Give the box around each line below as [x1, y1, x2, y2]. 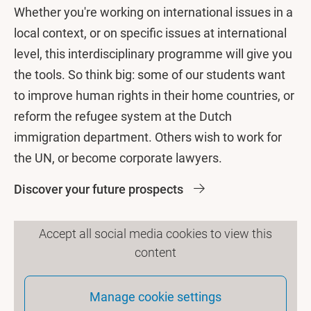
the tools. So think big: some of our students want [14, 67, 285, 82]
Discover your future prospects [14, 182, 183, 196]
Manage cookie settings [90, 289, 221, 304]
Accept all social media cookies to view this [39, 226, 272, 241]
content [135, 245, 176, 260]
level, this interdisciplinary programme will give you [14, 47, 292, 61]
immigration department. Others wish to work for [14, 130, 282, 144]
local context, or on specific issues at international [14, 26, 287, 40]
